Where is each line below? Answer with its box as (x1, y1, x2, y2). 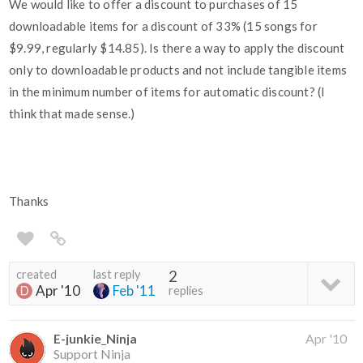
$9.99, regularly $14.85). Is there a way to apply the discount (9, 41, 345, 56)
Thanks (9, 194, 49, 209)
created (16, 267, 57, 282)
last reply (93, 267, 140, 282)
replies (169, 284, 203, 298)
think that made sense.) (9, 106, 135, 122)
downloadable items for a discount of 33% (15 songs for (9, 19, 318, 34)
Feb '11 (113, 282, 156, 300)
